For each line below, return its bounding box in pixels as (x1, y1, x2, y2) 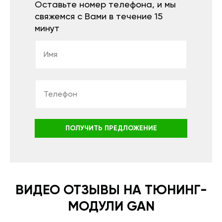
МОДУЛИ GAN (67, 200, 155, 214)
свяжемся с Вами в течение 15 (35, 12, 163, 22)
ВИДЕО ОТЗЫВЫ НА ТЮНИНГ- (15, 184, 207, 198)
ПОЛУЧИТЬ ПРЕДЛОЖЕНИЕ (65, 125, 157, 132)
